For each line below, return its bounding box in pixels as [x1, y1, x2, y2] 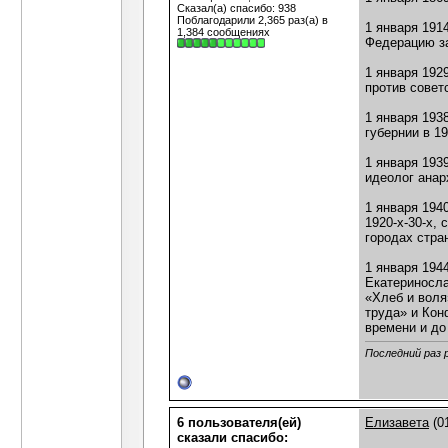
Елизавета [365, 415, 429, 430]
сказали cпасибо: [177, 430, 288, 445]
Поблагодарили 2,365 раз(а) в [177, 14, 328, 26]
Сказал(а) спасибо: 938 [177, 2, 296, 14]
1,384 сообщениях [177, 26, 270, 38]
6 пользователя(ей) [177, 415, 301, 430]
